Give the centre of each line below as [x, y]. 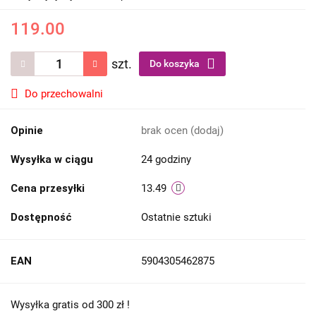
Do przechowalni [64, 94]
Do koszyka [176, 64]
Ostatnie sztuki [178, 218]
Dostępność [41, 218]
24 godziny [166, 160]
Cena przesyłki [48, 189]
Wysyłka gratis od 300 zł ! [70, 305]
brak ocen [166, 131]
